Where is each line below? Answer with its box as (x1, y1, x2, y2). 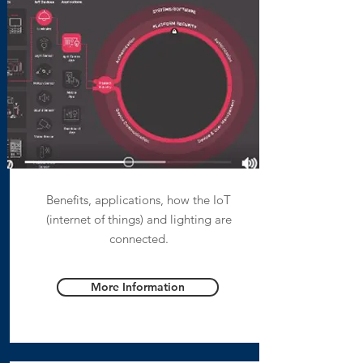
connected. (109, 231, 169, 246)
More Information (90, 280, 185, 294)
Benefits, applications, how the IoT (46, 192, 231, 207)
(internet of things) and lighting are (45, 211, 232, 227)
